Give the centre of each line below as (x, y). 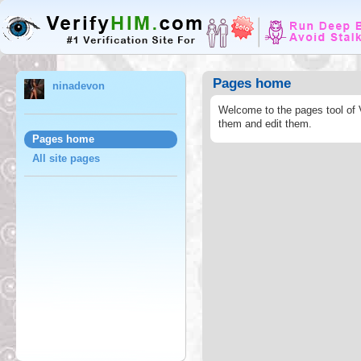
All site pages (66, 158)
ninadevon (79, 86)
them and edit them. (265, 124)
